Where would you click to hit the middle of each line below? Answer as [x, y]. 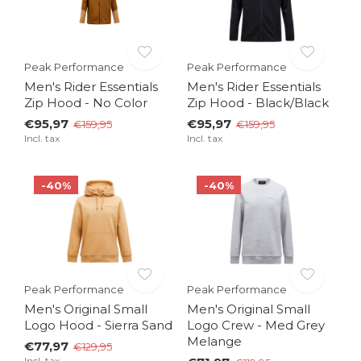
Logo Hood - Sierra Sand [98, 326]
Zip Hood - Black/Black [257, 103]
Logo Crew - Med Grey [255, 326]
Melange [214, 342]
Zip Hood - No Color [86, 103]
